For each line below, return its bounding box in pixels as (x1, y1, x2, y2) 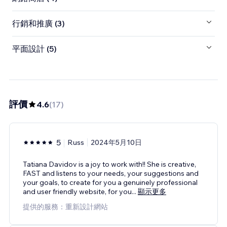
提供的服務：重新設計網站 (23, 202, 108, 211)
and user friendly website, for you (23, 186, 132, 196)
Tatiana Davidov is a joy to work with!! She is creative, (23, 159, 196, 169)
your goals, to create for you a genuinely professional (23, 177, 198, 187)
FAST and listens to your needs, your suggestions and (23, 168, 199, 178)
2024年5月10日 (91, 137, 142, 147)
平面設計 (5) (12, 44, 57, 54)
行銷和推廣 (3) (12, 18, 65, 29)
